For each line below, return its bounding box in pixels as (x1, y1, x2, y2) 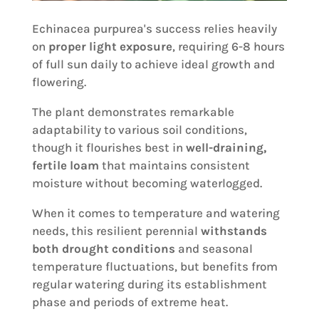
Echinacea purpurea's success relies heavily (31, 21, 277, 36)
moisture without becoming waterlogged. (31, 176, 262, 191)
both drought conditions (31, 241, 175, 256)
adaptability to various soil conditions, (31, 122, 247, 137)
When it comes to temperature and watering (31, 206, 280, 221)
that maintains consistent (98, 158, 250, 173)
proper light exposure (48, 39, 172, 54)
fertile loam (31, 158, 99, 173)
